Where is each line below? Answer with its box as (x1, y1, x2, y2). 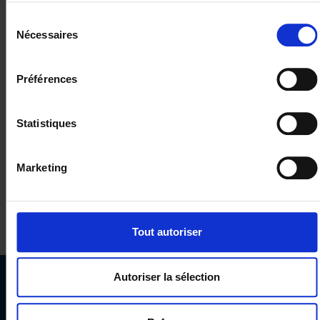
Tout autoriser (131, 225, 202, 238)
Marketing (16, 161, 67, 174)
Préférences (16, 73, 78, 86)
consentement (5, 48, 73, 61)
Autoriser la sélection (114, 271, 220, 284)
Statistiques (16, 117, 77, 130)
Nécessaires (16, 29, 79, 41)
